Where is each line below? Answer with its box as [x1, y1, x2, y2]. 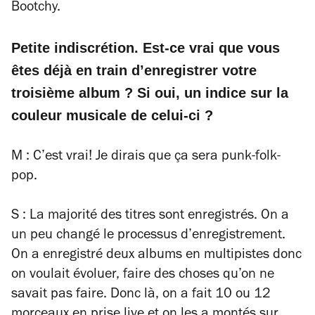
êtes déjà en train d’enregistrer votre [11, 62, 257, 78]
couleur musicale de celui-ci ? [11, 107, 213, 123]
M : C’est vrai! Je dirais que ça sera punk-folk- [11, 150, 281, 165]
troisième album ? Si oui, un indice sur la [11, 84, 288, 101]
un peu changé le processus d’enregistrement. [11, 229, 285, 243]
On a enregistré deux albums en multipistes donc [11, 248, 302, 263]
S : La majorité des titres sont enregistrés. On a [11, 209, 289, 224]
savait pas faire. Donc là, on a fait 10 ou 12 [11, 288, 271, 302]
